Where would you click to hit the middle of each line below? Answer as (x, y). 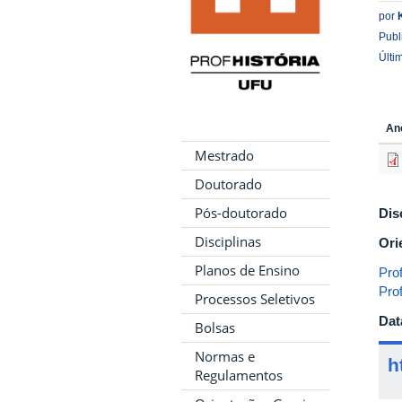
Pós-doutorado (241, 212)
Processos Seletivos (255, 298)
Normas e (225, 356)
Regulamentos (239, 375)
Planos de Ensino (247, 270)
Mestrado (224, 155)
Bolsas (215, 327)
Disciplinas (228, 241)
